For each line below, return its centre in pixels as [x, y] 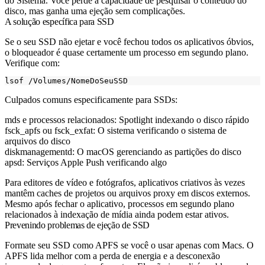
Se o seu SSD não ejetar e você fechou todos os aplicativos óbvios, [129, 42]
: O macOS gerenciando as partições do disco [157, 152]
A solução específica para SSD [59, 22]
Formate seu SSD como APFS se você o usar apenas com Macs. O [129, 245]
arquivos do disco [38, 141]
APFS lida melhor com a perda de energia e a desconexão [112, 256]
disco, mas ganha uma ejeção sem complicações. [95, 11]
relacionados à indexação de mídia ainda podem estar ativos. [117, 214]
